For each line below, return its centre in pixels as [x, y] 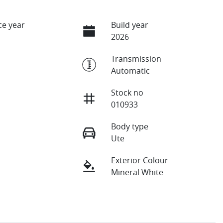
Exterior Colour [139, 160]
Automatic [130, 70]
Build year [129, 25]
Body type [129, 126]
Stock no [127, 92]
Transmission [136, 58]
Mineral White [137, 172]
